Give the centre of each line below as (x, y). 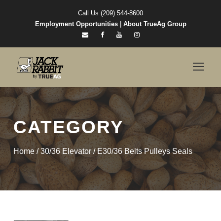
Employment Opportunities (76, 24)
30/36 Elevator (66, 151)
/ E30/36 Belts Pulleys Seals (142, 151)
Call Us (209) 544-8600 (110, 13)
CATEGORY (69, 127)
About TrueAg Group (155, 24)
